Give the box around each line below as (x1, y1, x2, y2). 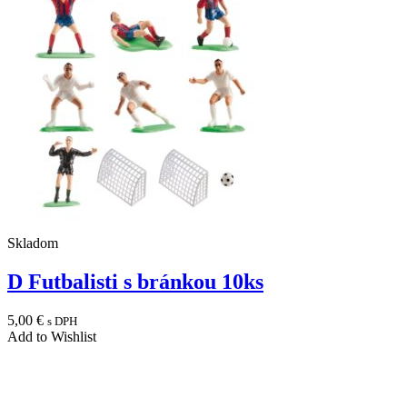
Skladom (7, 235, 58, 252)
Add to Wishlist (7, 328, 96, 344)
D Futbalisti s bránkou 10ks (7, 270, 263, 294)
